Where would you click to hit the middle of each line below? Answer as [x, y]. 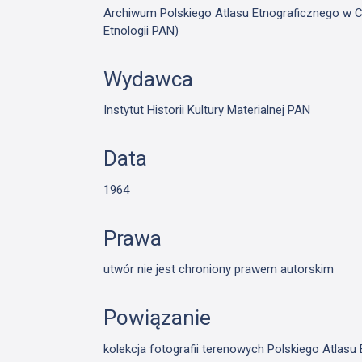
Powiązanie [158, 318]
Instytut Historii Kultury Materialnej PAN [207, 110]
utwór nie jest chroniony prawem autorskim [219, 269]
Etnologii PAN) [141, 30]
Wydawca [149, 79]
